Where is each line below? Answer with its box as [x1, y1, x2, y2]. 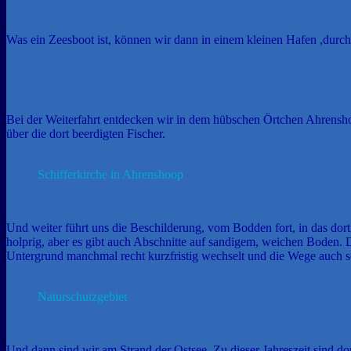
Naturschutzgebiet [38, 289, 127, 303]
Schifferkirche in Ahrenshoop [38, 167, 183, 181]
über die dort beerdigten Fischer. [6, 126, 165, 140]
